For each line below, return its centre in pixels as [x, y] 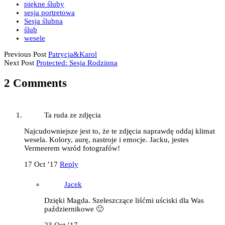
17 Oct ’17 [41, 164]
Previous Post [25, 54]
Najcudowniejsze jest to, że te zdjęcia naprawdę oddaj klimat [120, 131]
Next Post [19, 63]
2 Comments [35, 83]
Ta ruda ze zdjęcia [73, 115]
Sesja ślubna [43, 21]
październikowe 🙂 [74, 209]
